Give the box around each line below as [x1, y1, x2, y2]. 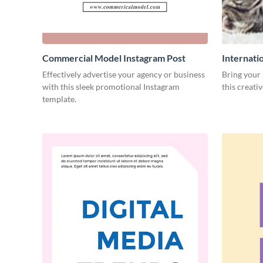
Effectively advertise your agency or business [42, 69, 205, 79]
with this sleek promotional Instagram [42, 82, 180, 92]
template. [42, 94, 76, 104]
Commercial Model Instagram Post [42, 52, 186, 63]
